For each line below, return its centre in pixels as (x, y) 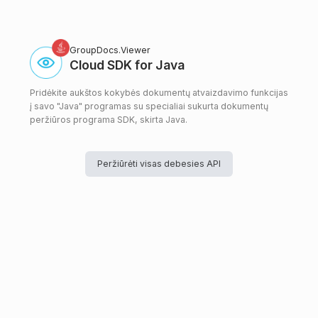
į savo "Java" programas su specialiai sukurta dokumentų (149, 106)
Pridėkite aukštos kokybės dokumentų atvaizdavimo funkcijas (159, 93)
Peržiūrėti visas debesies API (159, 164)
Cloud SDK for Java (127, 65)
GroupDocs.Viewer (110, 50)
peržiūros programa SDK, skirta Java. (109, 120)
